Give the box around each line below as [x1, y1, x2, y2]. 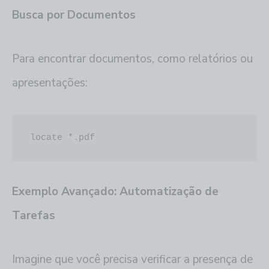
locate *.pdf [30, 133, 95, 144]
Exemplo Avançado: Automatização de [12, 184, 219, 200]
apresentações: [12, 74, 88, 91]
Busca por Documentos [12, 7, 136, 23]
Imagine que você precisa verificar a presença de [12, 252, 253, 268]
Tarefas [12, 208, 55, 224]
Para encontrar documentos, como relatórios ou [12, 50, 253, 67]
